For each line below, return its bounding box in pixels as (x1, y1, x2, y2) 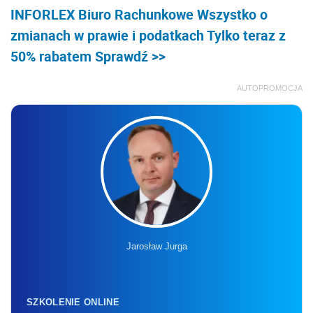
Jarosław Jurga (126, 240, 187, 252)
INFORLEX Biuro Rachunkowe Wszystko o (10, 4, 268, 24)
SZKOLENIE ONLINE (27, 296, 119, 307)
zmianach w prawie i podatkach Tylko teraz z (10, 25, 286, 45)
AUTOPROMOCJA (237, 83, 303, 92)
